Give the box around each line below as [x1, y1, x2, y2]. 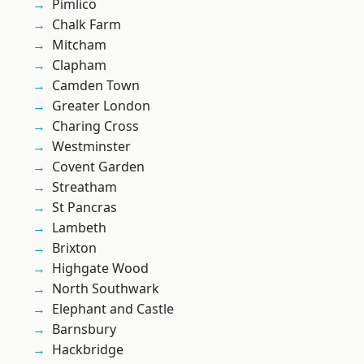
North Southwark [52, 279, 159, 298]
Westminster [52, 137, 131, 156]
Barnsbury [52, 320, 116, 339]
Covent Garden [52, 158, 145, 176]
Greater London [52, 97, 150, 115]
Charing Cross [52, 117, 139, 136]
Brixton [52, 239, 97, 258]
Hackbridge [52, 340, 123, 359]
